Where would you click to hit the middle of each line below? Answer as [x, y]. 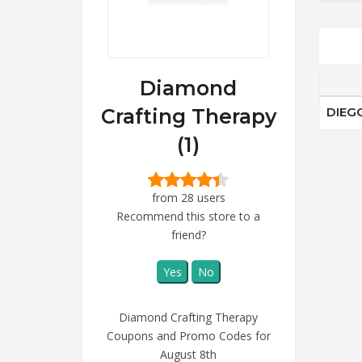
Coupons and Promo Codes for [188, 335]
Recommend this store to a [189, 216]
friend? [188, 234]
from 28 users [188, 197]
